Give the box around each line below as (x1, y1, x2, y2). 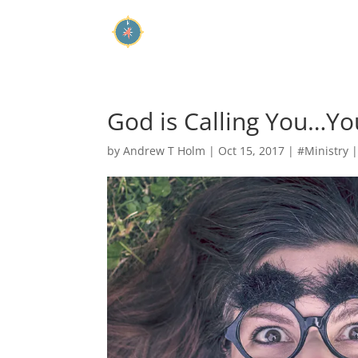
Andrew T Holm (123, 143, 206, 158)
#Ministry (297, 143, 349, 158)
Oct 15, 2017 (218, 143, 285, 158)
